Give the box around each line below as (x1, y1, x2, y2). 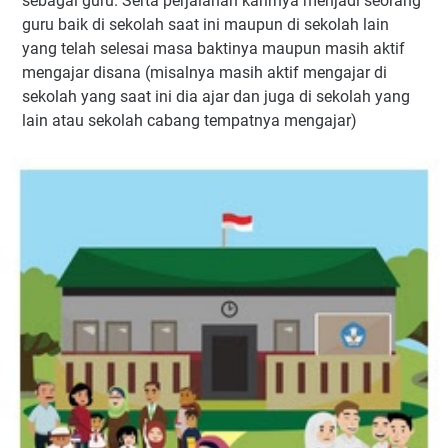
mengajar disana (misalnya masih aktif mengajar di (22, 62, 387, 82)
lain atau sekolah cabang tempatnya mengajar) (22, 110, 357, 130)
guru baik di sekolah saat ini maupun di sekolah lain (22, 14, 389, 34)
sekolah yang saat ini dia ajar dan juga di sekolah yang (22, 86, 410, 106)
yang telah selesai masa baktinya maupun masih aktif (22, 38, 405, 58)
